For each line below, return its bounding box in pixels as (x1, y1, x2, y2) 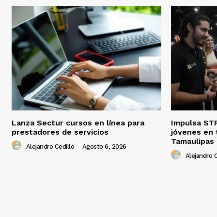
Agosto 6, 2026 (82, 142, 126, 150)
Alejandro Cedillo (26, 142, 74, 150)
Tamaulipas (171, 137, 214, 146)
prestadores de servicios (12, 127, 108, 137)
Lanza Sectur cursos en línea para (12, 118, 144, 128)
